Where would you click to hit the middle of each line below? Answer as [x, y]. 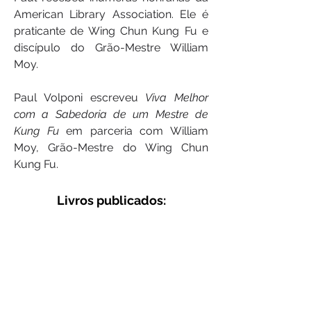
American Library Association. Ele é [111, 14]
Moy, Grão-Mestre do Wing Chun [111, 148]
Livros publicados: [111, 200]
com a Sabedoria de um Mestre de [111, 114]
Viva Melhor [177, 98]
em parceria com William [134, 131]
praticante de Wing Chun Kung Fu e [111, 31]
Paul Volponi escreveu [80, 98]
